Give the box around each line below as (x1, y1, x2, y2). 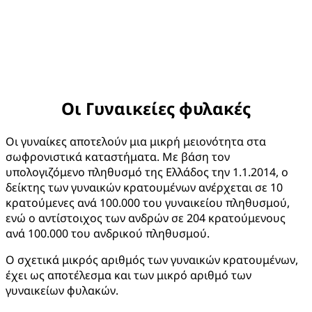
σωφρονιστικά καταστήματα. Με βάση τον (6, 148, 230, 164)
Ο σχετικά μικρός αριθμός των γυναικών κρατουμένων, (6, 251, 298, 267)
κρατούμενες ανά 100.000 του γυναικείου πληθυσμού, (6, 194, 290, 210)
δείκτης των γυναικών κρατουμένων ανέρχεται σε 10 (6, 179, 283, 195)
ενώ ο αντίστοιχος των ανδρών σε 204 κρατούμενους (6, 210, 286, 226)
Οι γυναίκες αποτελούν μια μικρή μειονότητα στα (6, 133, 266, 149)
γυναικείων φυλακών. (6, 282, 118, 298)
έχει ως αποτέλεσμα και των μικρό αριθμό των (6, 267, 251, 283)
